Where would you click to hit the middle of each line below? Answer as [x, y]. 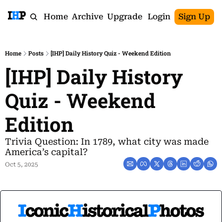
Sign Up [194, 17]
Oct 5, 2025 [22, 165]
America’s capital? [46, 152]
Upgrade [124, 17]
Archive [87, 17]
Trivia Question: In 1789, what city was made [107, 141]
